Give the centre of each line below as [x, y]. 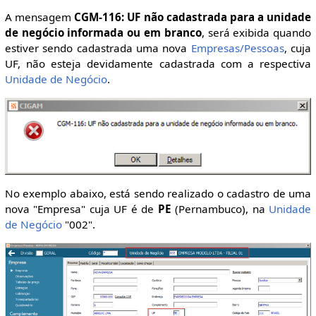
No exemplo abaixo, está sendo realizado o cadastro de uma [158, 193]
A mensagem [39, 17]
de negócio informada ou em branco [103, 33]
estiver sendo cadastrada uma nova [98, 48]
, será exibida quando [256, 33]
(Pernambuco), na [220, 208]
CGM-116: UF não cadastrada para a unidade [193, 17]
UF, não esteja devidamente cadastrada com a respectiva [158, 64]
